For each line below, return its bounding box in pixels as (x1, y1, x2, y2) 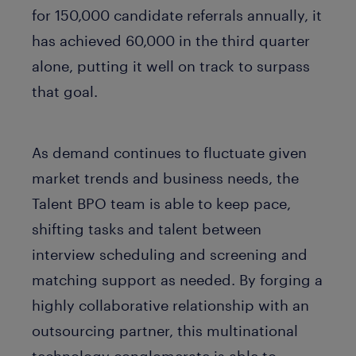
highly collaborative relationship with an (32, 296, 309, 314)
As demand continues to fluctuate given (32, 143, 307, 161)
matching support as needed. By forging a (32, 270, 323, 288)
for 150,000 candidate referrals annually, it (32, 6, 322, 24)
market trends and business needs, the (32, 168, 299, 187)
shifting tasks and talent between (32, 219, 261, 238)
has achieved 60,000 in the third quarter (32, 32, 310, 49)
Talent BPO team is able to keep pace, (32, 194, 291, 212)
